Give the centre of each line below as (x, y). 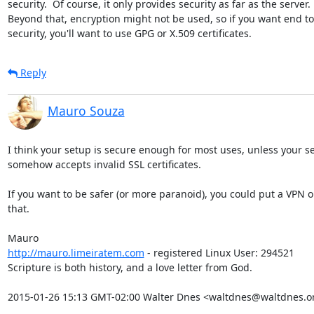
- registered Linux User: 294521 (219, 252)
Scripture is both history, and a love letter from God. (130, 267)
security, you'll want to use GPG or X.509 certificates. (129, 33)
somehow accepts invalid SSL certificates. (104, 164)
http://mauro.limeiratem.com (76, 252)
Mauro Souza (86, 110)
